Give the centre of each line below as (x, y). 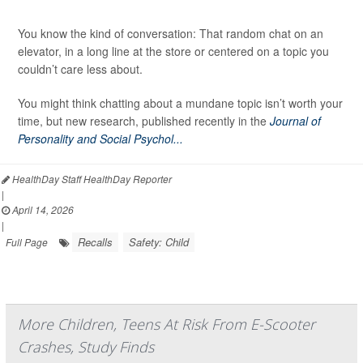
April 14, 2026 (42, 209)
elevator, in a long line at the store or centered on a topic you (173, 51)
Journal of (295, 120)
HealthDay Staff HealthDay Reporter (91, 178)
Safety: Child (159, 241)
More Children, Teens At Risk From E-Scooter (167, 324)
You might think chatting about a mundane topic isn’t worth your (180, 102)
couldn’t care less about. (80, 68)
